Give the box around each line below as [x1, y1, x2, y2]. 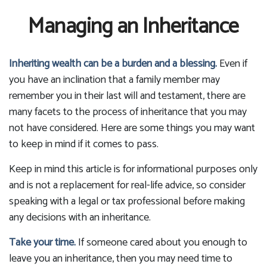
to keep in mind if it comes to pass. [9, 135, 159, 153]
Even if [217, 55, 247, 73]
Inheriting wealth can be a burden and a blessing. [9, 55, 217, 73]
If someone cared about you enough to [76, 234, 247, 252]
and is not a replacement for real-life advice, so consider [9, 176, 246, 194]
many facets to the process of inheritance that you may [9, 103, 247, 121]
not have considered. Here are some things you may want [9, 119, 255, 137]
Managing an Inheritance [28, 9, 239, 44]
